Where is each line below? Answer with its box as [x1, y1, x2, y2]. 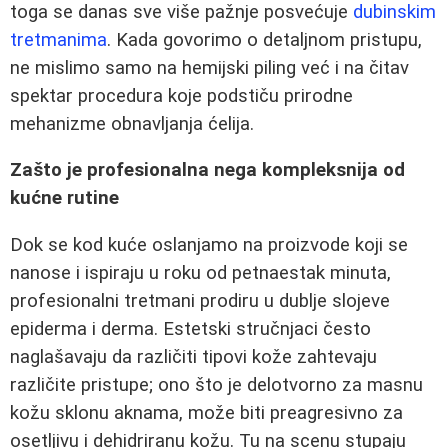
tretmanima [10, 28, 107, 51]
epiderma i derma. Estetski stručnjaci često [10, 318, 371, 340]
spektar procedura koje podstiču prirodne [10, 84, 353, 107]
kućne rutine [10, 187, 119, 210]
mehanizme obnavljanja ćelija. [10, 112, 254, 135]
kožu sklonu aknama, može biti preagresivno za [10, 402, 403, 424]
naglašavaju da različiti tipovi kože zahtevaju [10, 346, 377, 368]
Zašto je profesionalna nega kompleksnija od [10, 159, 405, 182]
